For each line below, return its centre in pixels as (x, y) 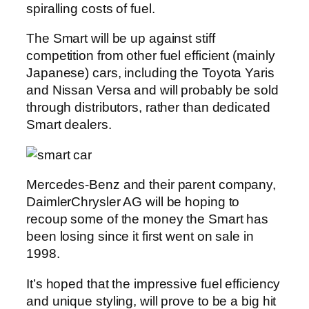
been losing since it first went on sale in (140, 237)
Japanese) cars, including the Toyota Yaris (150, 73)
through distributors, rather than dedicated (148, 108)
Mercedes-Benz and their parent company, (151, 185)
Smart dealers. (69, 125)
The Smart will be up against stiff (121, 39)
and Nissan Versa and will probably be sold (152, 90)
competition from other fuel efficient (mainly (151, 56)
